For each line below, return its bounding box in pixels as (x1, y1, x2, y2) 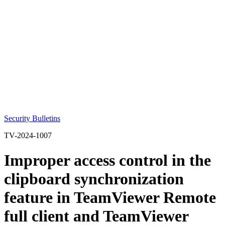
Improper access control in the (4, 151, 211, 169)
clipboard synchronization (4, 169, 184, 188)
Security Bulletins (4, 114, 60, 123)
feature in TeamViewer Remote (4, 188, 216, 206)
